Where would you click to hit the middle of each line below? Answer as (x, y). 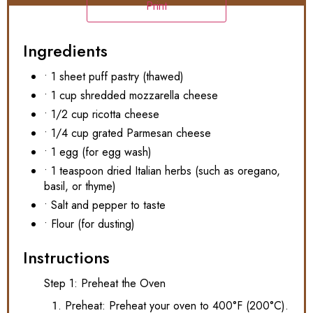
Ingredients (65, 50)
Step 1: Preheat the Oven (105, 283)
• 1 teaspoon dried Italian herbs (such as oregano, (162, 170)
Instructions (66, 257)
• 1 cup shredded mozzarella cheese (131, 95)
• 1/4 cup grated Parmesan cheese (128, 133)
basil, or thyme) (80, 186)
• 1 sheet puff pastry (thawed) (114, 76)
